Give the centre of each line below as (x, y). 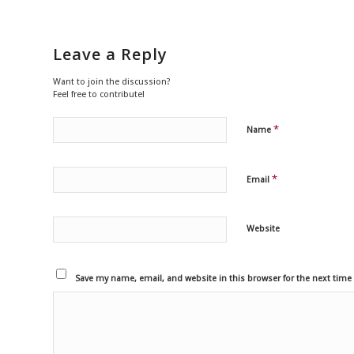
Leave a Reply (110, 55)
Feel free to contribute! (99, 95)
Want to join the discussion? (112, 82)
